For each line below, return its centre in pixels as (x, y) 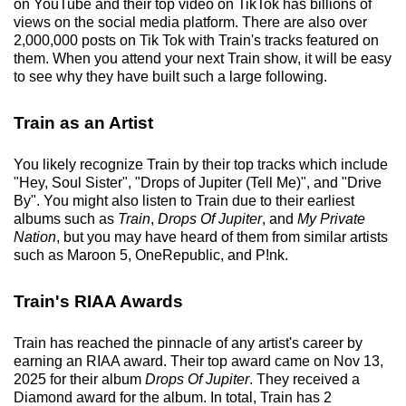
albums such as (66, 218)
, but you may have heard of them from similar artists (222, 237)
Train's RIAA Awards (98, 301)
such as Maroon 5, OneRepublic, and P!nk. (151, 255)
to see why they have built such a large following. (170, 76)
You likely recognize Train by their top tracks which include (201, 164)
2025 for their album (79, 379)
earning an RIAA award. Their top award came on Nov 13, (198, 361)
